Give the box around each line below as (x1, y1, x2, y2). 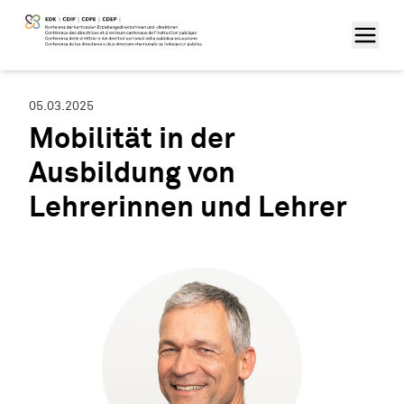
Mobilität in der (29, 125, 235, 154)
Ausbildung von (29, 160, 235, 188)
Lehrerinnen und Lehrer (29, 194, 347, 223)
